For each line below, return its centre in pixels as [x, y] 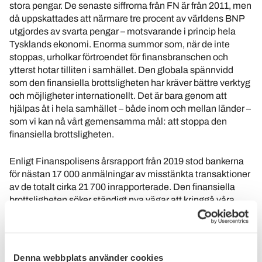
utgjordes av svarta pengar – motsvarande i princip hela [123, 31]
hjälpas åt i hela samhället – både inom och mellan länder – [130, 108]
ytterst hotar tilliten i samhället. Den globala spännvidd [121, 70]
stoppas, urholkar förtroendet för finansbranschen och [119, 57]
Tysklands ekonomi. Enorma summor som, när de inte [120, 44]
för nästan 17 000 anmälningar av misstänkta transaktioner [130, 174]
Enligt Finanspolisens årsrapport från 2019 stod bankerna [127, 161]
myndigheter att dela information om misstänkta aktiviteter [130, 238]
